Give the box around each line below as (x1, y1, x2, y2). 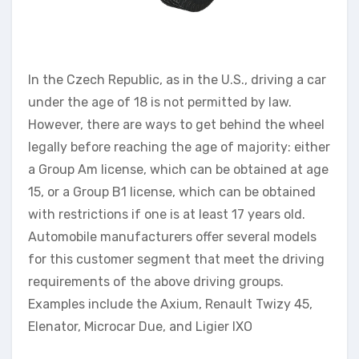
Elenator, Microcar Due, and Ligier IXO (28, 319, 252, 334)
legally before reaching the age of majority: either (28, 139, 330, 155)
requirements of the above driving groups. (28, 274, 284, 289)
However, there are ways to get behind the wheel (28, 117, 325, 132)
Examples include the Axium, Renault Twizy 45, (28, 296, 313, 312)
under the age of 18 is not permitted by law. (28, 95, 292, 110)
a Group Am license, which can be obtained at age (28, 162, 329, 177)
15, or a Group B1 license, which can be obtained (28, 184, 316, 200)
